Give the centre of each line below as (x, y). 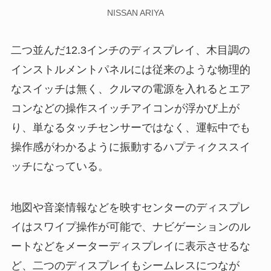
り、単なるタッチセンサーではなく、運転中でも (130, 127)
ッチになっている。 (60, 166)
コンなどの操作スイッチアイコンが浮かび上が (125, 108)
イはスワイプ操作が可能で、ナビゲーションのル (130, 227)
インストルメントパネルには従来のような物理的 (130, 69)
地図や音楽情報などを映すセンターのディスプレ (130, 207)
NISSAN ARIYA (135, 12)
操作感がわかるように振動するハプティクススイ (130, 147)
